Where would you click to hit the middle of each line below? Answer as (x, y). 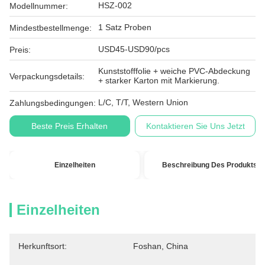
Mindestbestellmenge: (51, 28)
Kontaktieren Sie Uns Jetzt (195, 126)
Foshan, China (161, 246)
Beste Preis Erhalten (70, 126)
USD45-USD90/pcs (134, 49)
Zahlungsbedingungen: (53, 103)
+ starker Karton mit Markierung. (159, 80)
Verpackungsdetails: (47, 76)
